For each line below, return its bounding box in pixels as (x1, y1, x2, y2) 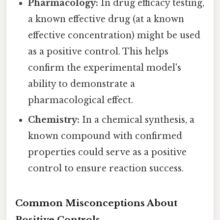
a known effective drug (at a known (28, 14, 185, 25)
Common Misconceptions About (15, 197, 177, 209)
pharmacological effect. (28, 95, 134, 106)
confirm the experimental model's (28, 62, 182, 74)
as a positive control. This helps (28, 46, 169, 57)
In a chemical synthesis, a (80, 114, 195, 126)
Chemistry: (28, 114, 80, 126)
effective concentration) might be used (28, 30, 201, 41)
